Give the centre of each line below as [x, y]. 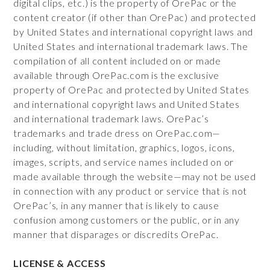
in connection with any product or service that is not [130, 191]
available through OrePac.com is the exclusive [117, 75]
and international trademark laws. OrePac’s [111, 118]
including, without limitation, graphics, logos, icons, [124, 147]
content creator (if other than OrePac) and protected [135, 17]
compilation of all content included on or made [117, 61]
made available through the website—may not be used [135, 176]
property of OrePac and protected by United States [132, 89]
